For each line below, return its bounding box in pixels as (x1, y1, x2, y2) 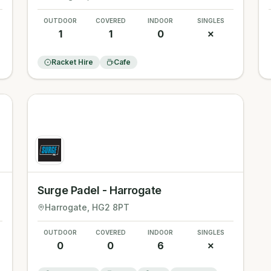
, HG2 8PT (87, 202, 130, 212)
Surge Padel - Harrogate (38, 184, 162, 197)
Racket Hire (51, 57, 94, 67)
